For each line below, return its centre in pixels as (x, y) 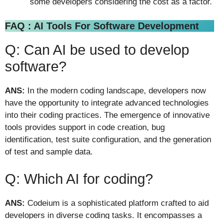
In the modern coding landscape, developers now (117, 91)
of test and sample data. (49, 152)
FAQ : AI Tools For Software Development (102, 26)
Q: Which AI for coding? (79, 179)
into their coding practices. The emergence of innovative (107, 115)
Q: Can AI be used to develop (97, 50)
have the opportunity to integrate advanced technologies (107, 103)
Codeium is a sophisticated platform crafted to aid (117, 203)
